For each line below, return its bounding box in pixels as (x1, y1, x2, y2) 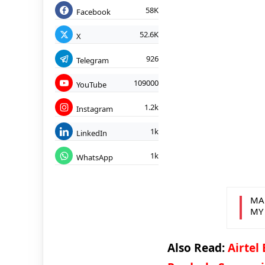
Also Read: (167, 240, 228, 256)
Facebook (76, 6, 111, 17)
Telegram (76, 54, 109, 66)
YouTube (76, 79, 106, 90)
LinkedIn (76, 127, 107, 138)
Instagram (76, 103, 113, 114)
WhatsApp (76, 151, 113, 163)
